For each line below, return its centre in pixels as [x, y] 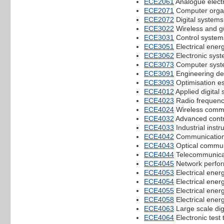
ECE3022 [159, 28]
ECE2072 [159, 19]
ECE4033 [159, 127]
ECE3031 [159, 37]
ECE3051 [159, 46]
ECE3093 [159, 82]
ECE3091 [159, 73]
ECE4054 [159, 181]
